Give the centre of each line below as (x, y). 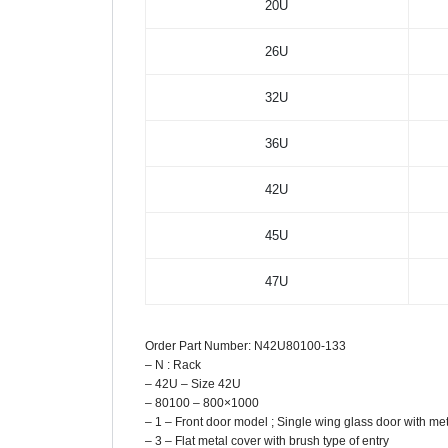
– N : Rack (172, 365)
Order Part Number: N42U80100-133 (245, 346)
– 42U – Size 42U (192, 384)
